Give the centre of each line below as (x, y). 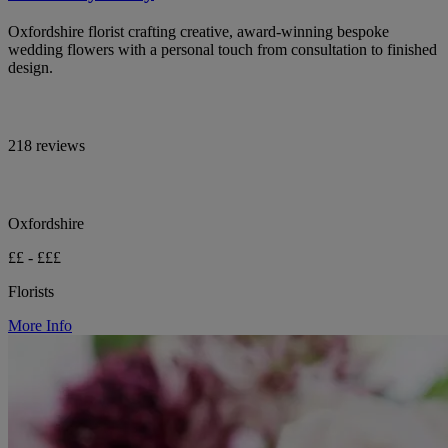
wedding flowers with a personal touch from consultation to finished (222, 49)
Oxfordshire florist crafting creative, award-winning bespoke (198, 31)
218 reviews (46, 145)
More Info (40, 325)
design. (30, 67)
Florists (31, 291)
